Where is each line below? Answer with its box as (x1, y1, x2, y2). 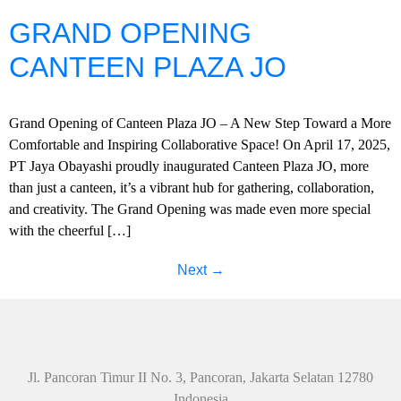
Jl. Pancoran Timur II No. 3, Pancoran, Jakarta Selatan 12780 (28, 370, 373, 385)
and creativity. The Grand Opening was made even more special (9, 201, 371, 217)
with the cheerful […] (9, 223, 131, 238)
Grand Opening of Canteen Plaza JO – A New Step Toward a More (9, 115, 391, 131)
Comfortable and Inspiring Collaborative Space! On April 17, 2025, (9, 137, 390, 152)
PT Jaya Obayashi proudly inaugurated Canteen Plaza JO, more (9, 158, 369, 174)
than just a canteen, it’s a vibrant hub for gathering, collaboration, (9, 180, 374, 195)
